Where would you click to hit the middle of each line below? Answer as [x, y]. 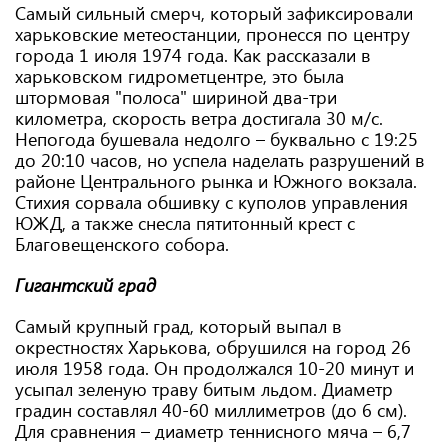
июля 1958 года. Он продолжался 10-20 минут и [214, 368]
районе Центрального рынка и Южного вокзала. [216, 181]
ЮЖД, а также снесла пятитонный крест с [185, 223]
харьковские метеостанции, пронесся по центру [212, 34]
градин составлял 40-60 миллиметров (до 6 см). [211, 410]
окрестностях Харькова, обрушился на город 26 [213, 347]
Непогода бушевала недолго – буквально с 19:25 [216, 139]
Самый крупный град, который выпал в [178, 326]
